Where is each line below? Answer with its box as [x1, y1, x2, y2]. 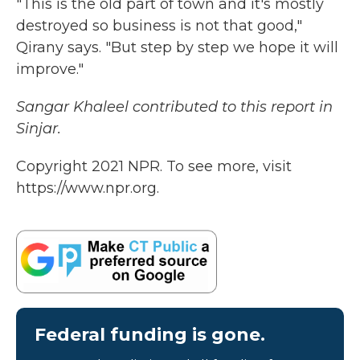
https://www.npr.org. [16, 179, 159, 197]
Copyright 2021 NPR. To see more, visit [16, 157, 292, 175]
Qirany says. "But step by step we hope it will [16, 39, 338, 56]
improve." [16, 60, 84, 78]
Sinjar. [16, 120, 61, 137]
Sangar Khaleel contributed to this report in [16, 98, 333, 116]
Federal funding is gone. [35, 323, 265, 346]
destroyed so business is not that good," [16, 17, 302, 35]
